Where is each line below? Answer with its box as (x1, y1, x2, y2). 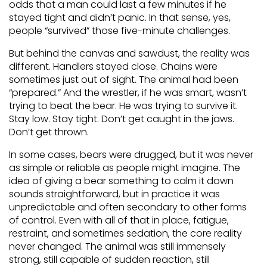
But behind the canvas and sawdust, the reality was (9, 46, 250, 60)
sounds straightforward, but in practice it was (9, 187, 220, 201)
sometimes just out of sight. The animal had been (9, 73, 238, 86)
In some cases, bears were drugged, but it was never (9, 148, 253, 162)
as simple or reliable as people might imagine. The (9, 161, 240, 175)
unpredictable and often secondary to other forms (9, 200, 247, 214)
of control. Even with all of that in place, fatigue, (9, 213, 229, 227)
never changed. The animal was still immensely (9, 240, 226, 253)
